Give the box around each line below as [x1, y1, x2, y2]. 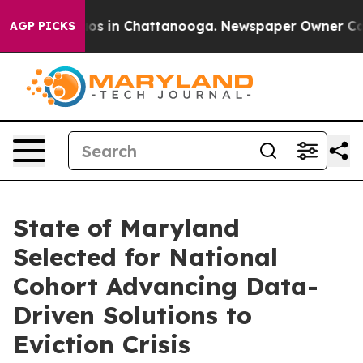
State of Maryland [13, 212, 240, 243]
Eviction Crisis [13, 329, 199, 360]
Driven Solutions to [13, 300, 252, 331]
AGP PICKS [10, 19, 75, 33]
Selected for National [13, 241, 278, 272]
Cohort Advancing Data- [13, 271, 318, 301]
